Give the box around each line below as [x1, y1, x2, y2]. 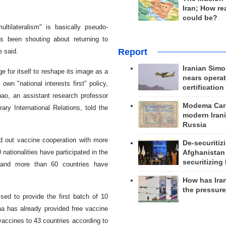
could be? [182, 14, 217, 22]
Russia [182, 121, 206, 129]
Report [118, 46, 147, 57]
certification [182, 83, 224, 91]
